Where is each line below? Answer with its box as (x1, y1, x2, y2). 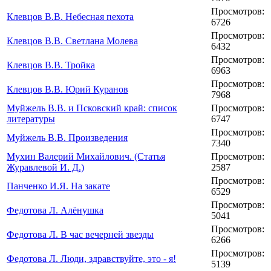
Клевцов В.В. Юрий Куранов (7, 84, 128, 95)
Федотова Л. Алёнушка (7, 205, 103, 216)
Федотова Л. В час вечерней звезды (7, 229, 154, 240)
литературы (7, 114, 55, 125)
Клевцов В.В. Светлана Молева (7, 36, 138, 47)
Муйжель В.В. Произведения (7, 132, 128, 143)
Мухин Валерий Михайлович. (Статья (7, 151, 165, 162)
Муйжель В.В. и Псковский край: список (7, 103, 177, 114)
